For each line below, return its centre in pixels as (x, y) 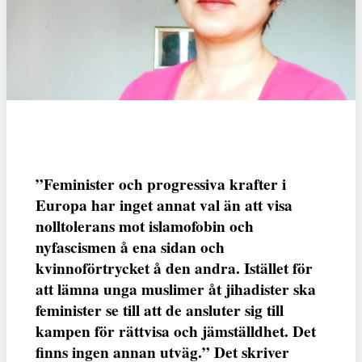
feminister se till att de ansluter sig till (160, 311)
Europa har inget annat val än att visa (164, 206)
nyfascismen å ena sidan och (130, 248)
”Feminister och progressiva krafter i (161, 185)
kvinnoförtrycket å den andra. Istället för (174, 269)
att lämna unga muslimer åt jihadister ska (176, 290)
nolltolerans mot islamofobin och (145, 227)
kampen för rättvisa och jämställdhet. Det (176, 332)
